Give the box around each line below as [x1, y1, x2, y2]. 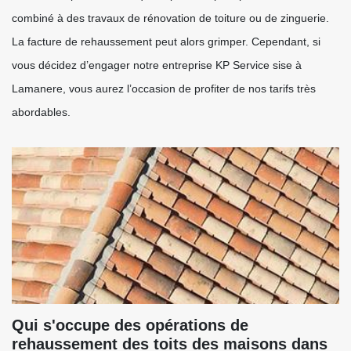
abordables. [12, 106, 71, 118]
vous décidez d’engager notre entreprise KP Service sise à [12, 59, 302, 71]
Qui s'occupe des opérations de [12, 317, 248, 334]
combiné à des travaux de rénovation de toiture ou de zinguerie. [12, 12, 329, 24]
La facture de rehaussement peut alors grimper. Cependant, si [12, 35, 320, 48]
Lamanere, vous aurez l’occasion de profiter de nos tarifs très [12, 82, 316, 95]
